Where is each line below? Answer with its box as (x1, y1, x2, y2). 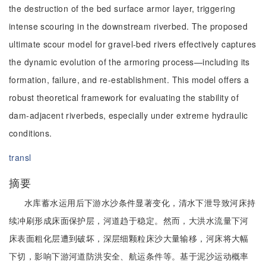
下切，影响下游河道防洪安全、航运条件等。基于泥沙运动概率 (9, 250, 249, 262)
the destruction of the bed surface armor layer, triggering (9, 2, 236, 14)
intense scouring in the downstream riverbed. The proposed (9, 20, 248, 32)
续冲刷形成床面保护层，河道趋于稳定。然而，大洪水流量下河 (9, 214, 249, 226)
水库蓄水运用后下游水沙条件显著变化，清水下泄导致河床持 (24, 197, 256, 208)
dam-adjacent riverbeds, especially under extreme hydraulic (9, 109, 248, 121)
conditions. (9, 127, 52, 139)
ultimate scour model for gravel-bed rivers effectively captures (9, 38, 256, 50)
